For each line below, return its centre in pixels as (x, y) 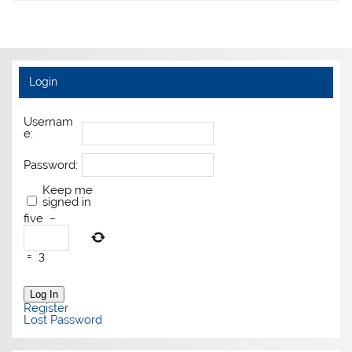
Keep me (68, 191)
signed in (67, 202)
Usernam (49, 122)
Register (46, 308)
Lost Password (63, 320)
